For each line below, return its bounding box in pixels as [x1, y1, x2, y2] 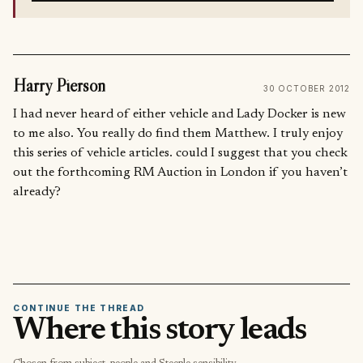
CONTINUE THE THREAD [13, 302, 146, 313]
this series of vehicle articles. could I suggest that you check [13, 147, 348, 160]
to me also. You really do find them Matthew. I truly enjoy [13, 127, 343, 141]
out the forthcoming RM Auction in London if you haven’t [13, 166, 348, 180]
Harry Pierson [13, 75, 105, 97]
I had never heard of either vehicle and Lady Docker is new [13, 108, 346, 122]
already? [13, 186, 61, 199]
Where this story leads [13, 315, 306, 348]
